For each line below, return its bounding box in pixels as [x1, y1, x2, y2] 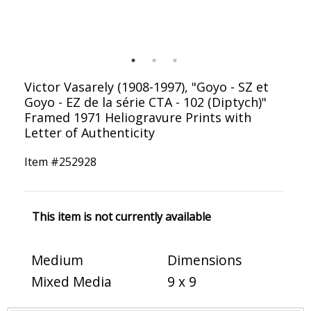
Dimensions [167, 251, 242, 270]
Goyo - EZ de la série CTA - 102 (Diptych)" [24, 94, 267, 111]
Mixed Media [31, 272, 112, 292]
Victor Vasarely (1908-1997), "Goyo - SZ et [24, 78, 269, 96]
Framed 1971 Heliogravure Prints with [24, 109, 251, 126]
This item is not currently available [31, 209, 211, 225]
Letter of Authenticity [24, 124, 155, 142]
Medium [31, 251, 83, 270]
